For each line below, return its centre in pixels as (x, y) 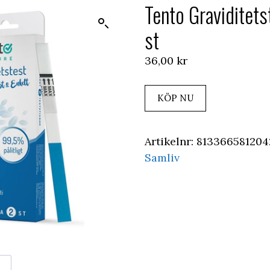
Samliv (162, 158)
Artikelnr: (171, 142)
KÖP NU (175, 98)
